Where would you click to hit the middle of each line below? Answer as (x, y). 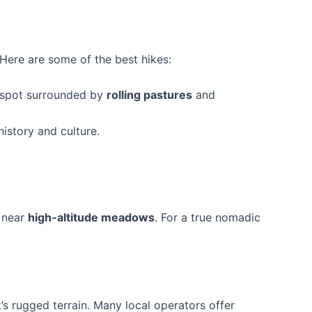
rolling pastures (149, 95)
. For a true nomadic (208, 218)
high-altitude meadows (91, 218)
